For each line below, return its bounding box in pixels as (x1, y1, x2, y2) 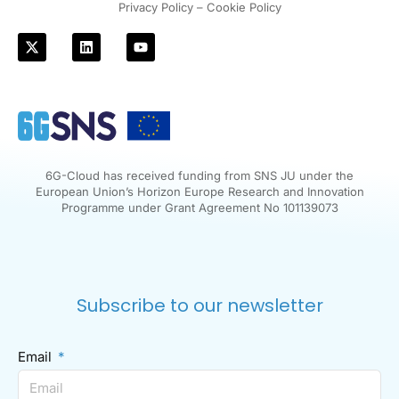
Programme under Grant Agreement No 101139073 (61, 199, 338, 215)
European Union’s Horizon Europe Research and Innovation (35, 183, 364, 199)
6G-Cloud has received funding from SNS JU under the (45, 167, 354, 183)
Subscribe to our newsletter (76, 292, 323, 318)
